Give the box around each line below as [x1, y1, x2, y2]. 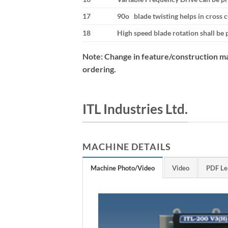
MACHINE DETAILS [82, 140, 171, 152]
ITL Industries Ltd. [82, 101, 188, 117]
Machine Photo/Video [91, 163, 155, 172]
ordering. [82, 64, 116, 74]
